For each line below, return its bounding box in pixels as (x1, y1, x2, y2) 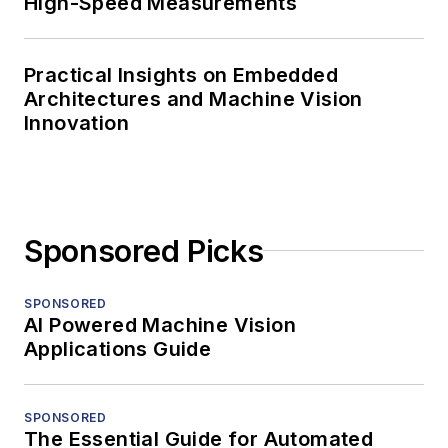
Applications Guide (24, 336, 212, 361)
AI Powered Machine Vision (24, 312, 296, 337)
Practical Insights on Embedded (24, 62, 338, 87)
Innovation (24, 110, 129, 135)
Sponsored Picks (24, 232, 264, 269)
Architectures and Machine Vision (24, 86, 363, 111)
